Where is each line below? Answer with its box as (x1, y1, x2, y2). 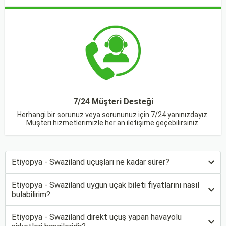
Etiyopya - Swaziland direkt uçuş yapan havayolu (12, 212, 182, 222)
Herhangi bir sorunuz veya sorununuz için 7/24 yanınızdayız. (17, 110, 209, 119)
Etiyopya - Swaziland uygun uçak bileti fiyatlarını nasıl (12, 180, 199, 190)
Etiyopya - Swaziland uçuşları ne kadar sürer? (12, 157, 169, 167)
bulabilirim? (12, 190, 50, 199)
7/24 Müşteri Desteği (73, 97, 153, 106)
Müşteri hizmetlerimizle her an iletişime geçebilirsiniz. (26, 119, 200, 127)
